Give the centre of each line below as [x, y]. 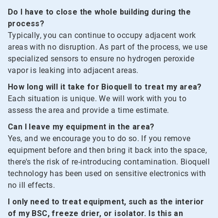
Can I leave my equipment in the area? [81, 127]
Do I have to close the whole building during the [100, 12]
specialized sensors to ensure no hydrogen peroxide [101, 58]
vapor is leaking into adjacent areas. [73, 70]
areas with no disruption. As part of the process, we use [108, 47]
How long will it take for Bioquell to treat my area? [105, 87]
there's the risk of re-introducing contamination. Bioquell [109, 162]
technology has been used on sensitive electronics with [107, 173]
